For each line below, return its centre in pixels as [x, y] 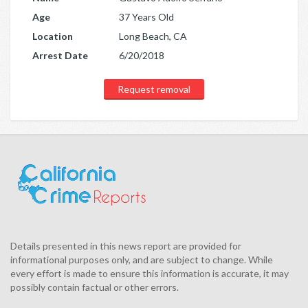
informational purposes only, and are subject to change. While [142, 259]
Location [53, 36]
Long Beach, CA [153, 36]
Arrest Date [60, 55]
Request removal [154, 89]
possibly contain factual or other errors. [97, 287]
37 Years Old [146, 16]
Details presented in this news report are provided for [126, 245]
